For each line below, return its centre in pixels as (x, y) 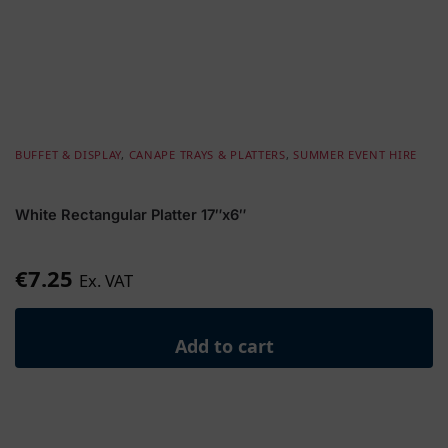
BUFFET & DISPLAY (68, 154)
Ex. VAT (106, 280)
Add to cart (224, 346)
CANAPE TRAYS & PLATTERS (207, 154)
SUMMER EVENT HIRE (355, 154)
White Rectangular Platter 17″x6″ (130, 215)
